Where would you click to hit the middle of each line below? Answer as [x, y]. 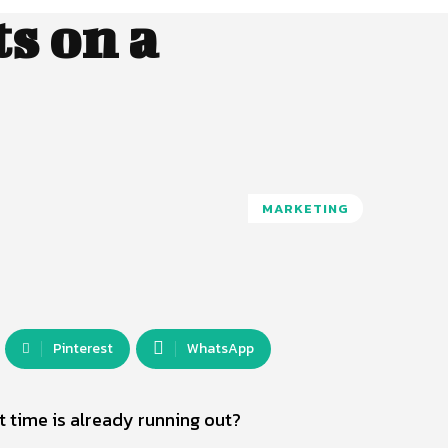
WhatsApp [220, 348]
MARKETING [305, 208]
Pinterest [83, 348]
